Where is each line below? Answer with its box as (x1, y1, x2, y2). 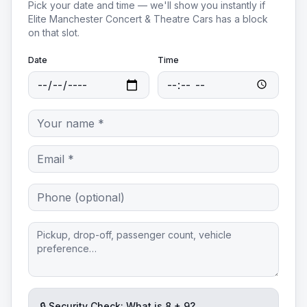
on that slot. (28, 27, 79, 38)
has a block (213, 13, 268, 25)
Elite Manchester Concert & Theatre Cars (28, 13, 213, 25)
